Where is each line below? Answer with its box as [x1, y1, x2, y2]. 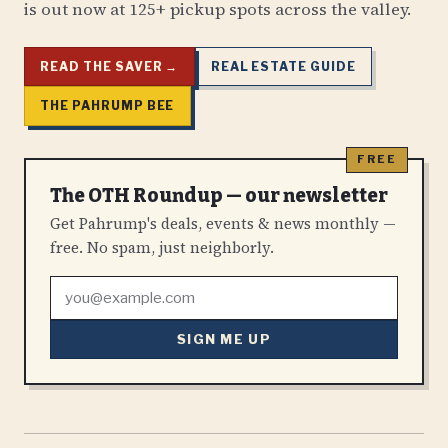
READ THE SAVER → [40, 59, 179, 74]
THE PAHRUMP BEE [40, 99, 175, 114]
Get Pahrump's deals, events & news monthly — [50, 213, 396, 235]
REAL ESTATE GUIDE [210, 59, 356, 74]
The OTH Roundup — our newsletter [50, 183, 388, 207]
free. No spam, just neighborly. [50, 237, 274, 259]
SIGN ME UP [177, 331, 271, 347]
